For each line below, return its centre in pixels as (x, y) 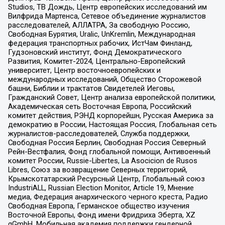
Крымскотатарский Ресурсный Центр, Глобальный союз (106, 179)
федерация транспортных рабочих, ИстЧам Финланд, (100, 43)
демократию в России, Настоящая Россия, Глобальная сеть (112, 125)
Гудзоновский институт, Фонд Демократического (95, 52)
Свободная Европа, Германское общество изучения (98, 206)
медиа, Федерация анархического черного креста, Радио (108, 197)
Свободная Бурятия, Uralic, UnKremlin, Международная (101, 34)
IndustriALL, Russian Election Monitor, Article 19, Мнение (101, 188)
